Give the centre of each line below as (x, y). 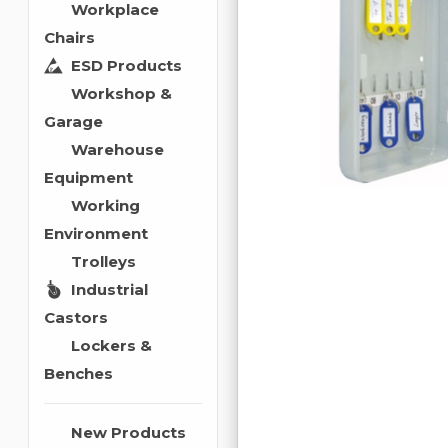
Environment (95, 233)
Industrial (105, 289)
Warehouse (113, 149)
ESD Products (122, 65)
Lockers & (107, 345)
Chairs (69, 37)
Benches (78, 373)
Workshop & (117, 93)
